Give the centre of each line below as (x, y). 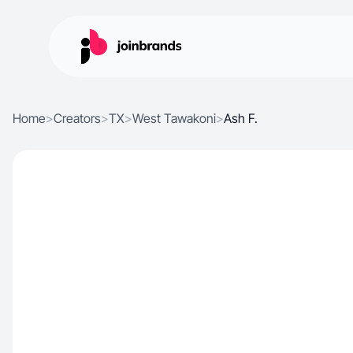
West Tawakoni (174, 118)
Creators (77, 118)
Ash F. (241, 118)
